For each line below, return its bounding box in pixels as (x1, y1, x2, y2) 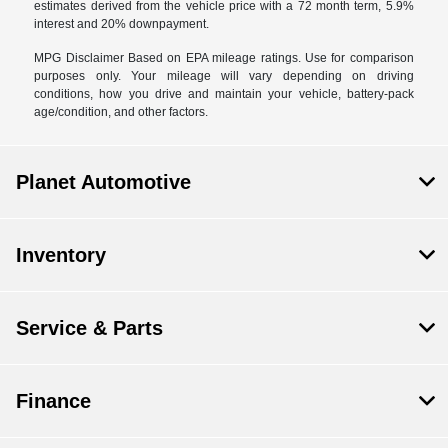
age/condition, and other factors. (34, 105, 209, 120)
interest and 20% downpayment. (34, 17, 210, 32)
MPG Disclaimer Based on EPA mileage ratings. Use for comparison (34, 51, 414, 66)
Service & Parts (16, 317, 163, 340)
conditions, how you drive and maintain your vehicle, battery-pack (34, 87, 414, 102)
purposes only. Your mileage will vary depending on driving (34, 69, 414, 84)
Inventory (16, 244, 106, 267)
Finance (16, 390, 91, 413)
